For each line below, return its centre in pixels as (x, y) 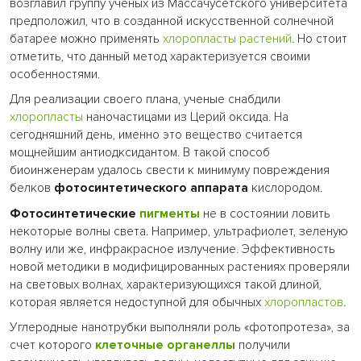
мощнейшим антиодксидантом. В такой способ (140, 153)
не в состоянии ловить (265, 214)
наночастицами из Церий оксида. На (186, 118)
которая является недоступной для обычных (137, 302)
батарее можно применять (86, 39)
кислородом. (285, 189)
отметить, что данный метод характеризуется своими (160, 57)
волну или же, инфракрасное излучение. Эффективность (172, 249)
